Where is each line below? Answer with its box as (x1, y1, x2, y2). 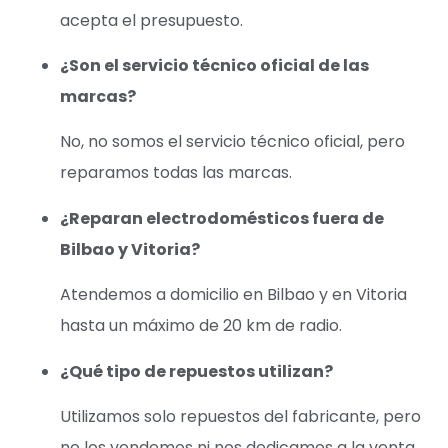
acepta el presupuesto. (60, 8, 243, 32)
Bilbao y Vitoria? (60, 237, 200, 261)
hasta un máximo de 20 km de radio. (60, 314, 342, 338)
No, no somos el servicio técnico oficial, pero (60, 130, 405, 154)
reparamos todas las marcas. (60, 161, 292, 185)
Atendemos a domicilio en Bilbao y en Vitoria (60, 283, 407, 307)
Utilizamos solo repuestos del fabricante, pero (60, 404, 421, 428)
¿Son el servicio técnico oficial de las (60, 53, 369, 77)
